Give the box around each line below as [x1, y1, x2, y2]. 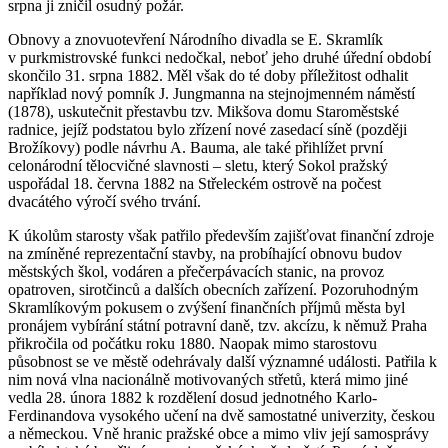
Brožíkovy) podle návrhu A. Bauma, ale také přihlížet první [8, 139, 383, 157]
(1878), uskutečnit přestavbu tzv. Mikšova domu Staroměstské [8, 103, 399, 121]
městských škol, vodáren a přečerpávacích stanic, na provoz [8, 263, 384, 281]
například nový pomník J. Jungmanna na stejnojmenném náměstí [8, 85, 415, 103]
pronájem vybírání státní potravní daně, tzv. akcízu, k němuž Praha [8, 317, 427, 335]
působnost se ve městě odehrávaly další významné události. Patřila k [8, 353, 437, 371]
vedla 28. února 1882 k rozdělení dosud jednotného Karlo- [8, 389, 377, 407]
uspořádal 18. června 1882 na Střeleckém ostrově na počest [8, 175, 381, 193]
